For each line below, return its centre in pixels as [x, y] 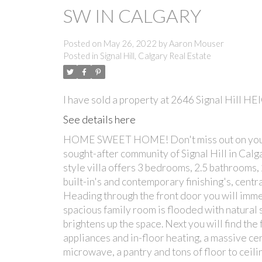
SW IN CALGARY [132, 16]
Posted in [80, 56]
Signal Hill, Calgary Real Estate [155, 56]
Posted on [83, 44]
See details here [99, 120]
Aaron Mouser [196, 44]
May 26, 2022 [130, 44]
